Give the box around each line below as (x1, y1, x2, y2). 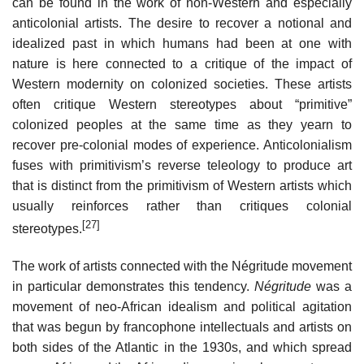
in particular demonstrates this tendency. (12, 279, 254, 294)
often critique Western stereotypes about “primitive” (12, 97, 352, 111)
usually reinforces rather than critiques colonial (12, 198, 352, 213)
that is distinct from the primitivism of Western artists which (12, 178, 352, 193)
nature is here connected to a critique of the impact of (12, 56, 352, 71)
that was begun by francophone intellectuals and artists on (12, 320, 352, 335)
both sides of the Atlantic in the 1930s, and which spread (12, 340, 352, 355)
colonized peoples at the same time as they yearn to (12, 117, 352, 132)
